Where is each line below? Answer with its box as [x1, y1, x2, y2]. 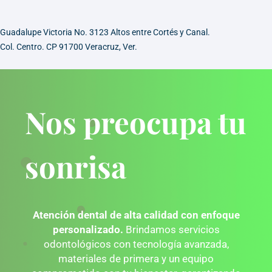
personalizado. [52, 223, 123, 236]
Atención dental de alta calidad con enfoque [32, 209, 240, 222]
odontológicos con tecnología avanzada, [43, 238, 229, 251]
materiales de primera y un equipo [58, 253, 214, 265]
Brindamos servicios [123, 223, 220, 236]
